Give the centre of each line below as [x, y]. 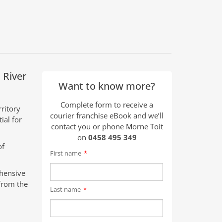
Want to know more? [107, 86]
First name [65, 153]
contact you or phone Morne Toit [107, 126]
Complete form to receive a [107, 105]
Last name [65, 189]
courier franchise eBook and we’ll [107, 115]
